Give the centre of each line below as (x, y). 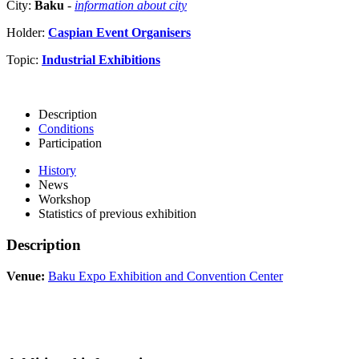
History (57, 171)
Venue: (26, 276)
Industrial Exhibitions (101, 60)
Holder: (27, 33)
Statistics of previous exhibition (117, 214)
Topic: (24, 60)
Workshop (65, 200)
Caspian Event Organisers (119, 33)
